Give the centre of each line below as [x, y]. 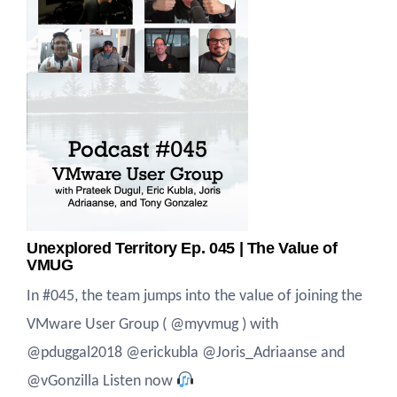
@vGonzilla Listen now [101, 381]
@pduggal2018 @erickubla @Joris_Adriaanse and [186, 353]
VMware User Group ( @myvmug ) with [152, 325]
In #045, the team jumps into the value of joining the [195, 296]
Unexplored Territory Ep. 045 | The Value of [182, 248]
